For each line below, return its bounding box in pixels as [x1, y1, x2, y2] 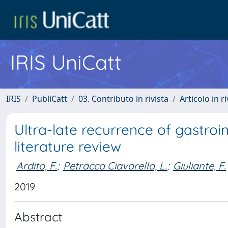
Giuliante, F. [173, 159, 226, 172]
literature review [14, 137, 121, 155]
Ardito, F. [16, 159, 57, 172]
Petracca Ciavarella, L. [63, 159, 167, 172]
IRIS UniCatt [10, 49, 122, 75]
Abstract [14, 209, 62, 224]
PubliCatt [32, 93, 67, 104]
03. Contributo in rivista [78, 93, 168, 104]
